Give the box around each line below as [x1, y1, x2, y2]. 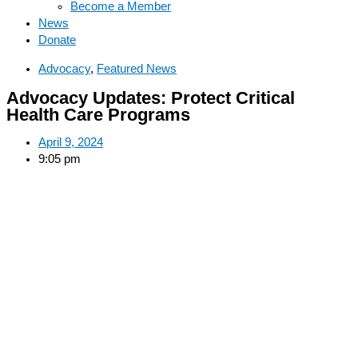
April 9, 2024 [38, 136, 103, 149]
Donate [38, 34, 76, 47]
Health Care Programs [6, 104, 190, 125]
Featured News [97, 62, 177, 75]
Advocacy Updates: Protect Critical [6, 87, 295, 108]
